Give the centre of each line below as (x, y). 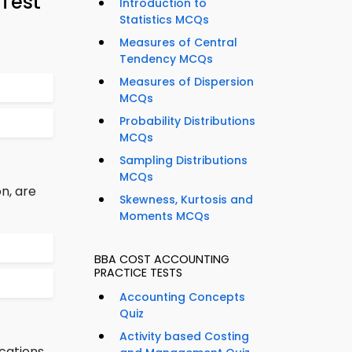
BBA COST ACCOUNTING (162, 260)
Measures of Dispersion (187, 82)
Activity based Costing (184, 337)
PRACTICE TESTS (138, 273)
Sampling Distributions (183, 161)
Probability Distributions (187, 121)
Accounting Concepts (182, 297)
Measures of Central (178, 43)
